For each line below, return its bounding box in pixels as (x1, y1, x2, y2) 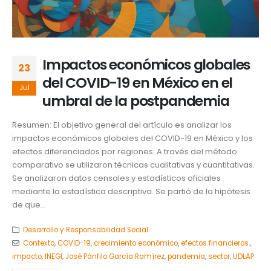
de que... (12, 199, 46, 211)
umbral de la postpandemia (42, 90, 229, 111)
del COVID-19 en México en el (42, 72, 233, 93)
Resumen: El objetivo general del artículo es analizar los (12, 119, 232, 131)
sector (208, 251, 230, 261)
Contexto (22, 238, 54, 248)
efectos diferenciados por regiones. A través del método (12, 146, 237, 158)
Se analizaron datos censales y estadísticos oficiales (12, 172, 221, 184)
